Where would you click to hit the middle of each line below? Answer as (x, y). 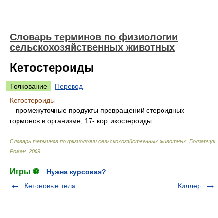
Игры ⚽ (25, 172)
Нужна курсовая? (76, 172)
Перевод (69, 86)
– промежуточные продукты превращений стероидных (97, 110)
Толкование (28, 86)
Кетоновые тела (50, 186)
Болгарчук (202, 141)
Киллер (189, 186)
